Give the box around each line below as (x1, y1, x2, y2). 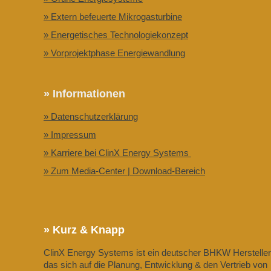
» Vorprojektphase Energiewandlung (44, 47, 185, 58)
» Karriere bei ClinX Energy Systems (44, 147, 191, 158)
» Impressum (44, 129, 96, 140)
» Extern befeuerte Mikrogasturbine (44, 11, 182, 22)
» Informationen (44, 87, 125, 100)
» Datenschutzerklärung (44, 111, 138, 122)
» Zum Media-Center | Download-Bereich (44, 165, 205, 176)
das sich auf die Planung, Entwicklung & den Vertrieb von (44, 259, 267, 270)
